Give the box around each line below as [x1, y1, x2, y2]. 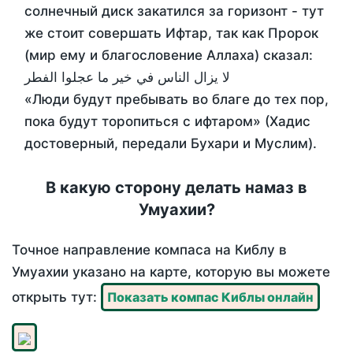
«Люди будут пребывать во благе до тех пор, [24, 91, 329, 108]
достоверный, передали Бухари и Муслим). [24, 136, 317, 152]
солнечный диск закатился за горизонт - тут [24, 3, 324, 20]
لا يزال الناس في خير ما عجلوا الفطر [24, 69, 230, 86]
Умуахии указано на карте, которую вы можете [12, 264, 330, 281]
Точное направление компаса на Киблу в [12, 242, 287, 258]
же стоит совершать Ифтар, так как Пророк [24, 25, 318, 42]
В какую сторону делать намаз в [46, 178, 307, 198]
